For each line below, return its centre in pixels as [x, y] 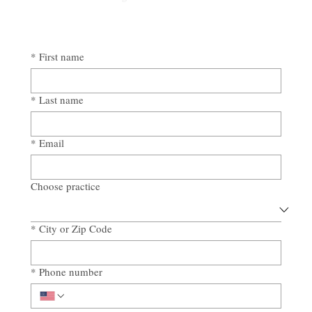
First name [62, 56]
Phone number [71, 271]
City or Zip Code [76, 228]
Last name [61, 99]
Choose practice [65, 186]
